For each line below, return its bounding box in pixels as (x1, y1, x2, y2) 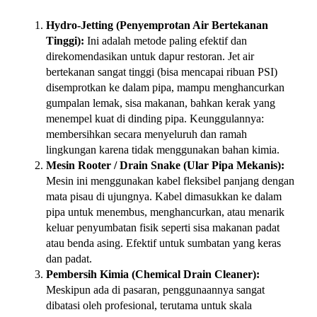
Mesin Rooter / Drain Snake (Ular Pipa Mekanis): (46, 159, 284, 172)
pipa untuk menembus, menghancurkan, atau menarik (46, 206, 284, 219)
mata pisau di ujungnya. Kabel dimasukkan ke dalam (46, 190, 282, 203)
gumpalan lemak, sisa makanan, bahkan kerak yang (46, 97, 275, 110)
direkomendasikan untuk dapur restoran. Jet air (46, 50, 254, 63)
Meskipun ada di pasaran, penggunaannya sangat (46, 284, 265, 296)
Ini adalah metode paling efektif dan (84, 35, 247, 47)
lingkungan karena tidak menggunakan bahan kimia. (46, 144, 279, 156)
